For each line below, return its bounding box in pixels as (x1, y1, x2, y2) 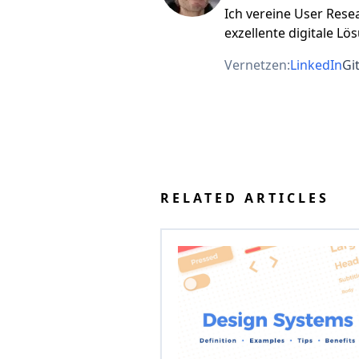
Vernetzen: (224, 55, 290, 74)
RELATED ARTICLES (160, 188, 329, 207)
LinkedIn (290, 55, 342, 74)
